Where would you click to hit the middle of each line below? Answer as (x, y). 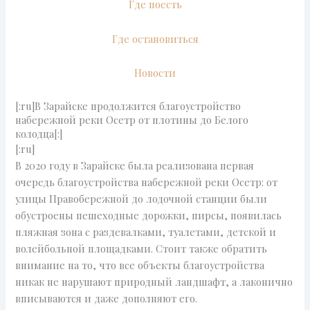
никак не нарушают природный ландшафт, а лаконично (154, 281)
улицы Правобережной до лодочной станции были (142, 198)
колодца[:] (39, 133)
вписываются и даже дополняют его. (107, 298)
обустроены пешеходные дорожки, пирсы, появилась (149, 215)
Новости (155, 73)
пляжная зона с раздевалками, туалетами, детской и (146, 231)
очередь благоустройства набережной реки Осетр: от (147, 182)
